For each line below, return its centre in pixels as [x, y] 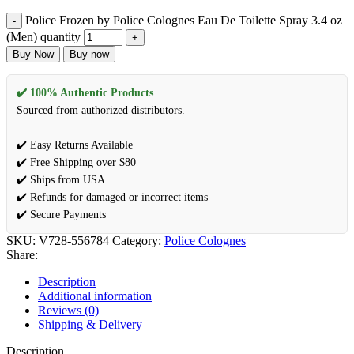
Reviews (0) [68, 310]
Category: [137, 240]
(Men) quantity [43, 36]
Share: [22, 254]
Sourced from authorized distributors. [101, 110]
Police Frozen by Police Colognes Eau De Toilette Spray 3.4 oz [184, 20]
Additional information [95, 296]
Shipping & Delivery [90, 324]
